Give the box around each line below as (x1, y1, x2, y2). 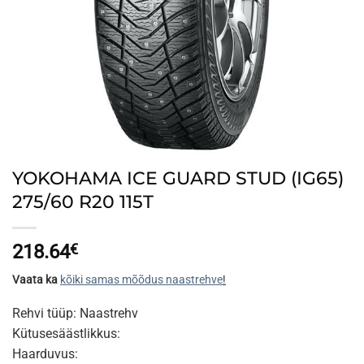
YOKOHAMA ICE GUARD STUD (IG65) (12, 167, 344, 189)
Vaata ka (12, 273, 60, 286)
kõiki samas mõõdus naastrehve (60, 273, 223, 286)
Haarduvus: (12, 345, 78, 362)
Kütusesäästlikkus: (12, 325, 120, 341)
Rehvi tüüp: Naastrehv (12, 305, 138, 321)
